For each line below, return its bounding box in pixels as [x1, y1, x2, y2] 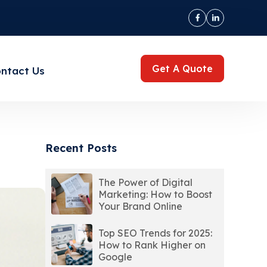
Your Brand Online [98, 200, 182, 212]
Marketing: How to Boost [98, 188, 212, 200]
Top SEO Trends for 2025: [98, 226, 212, 239]
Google [98, 250, 132, 263]
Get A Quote [152, 63, 213, 74]
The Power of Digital [98, 176, 193, 188]
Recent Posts [45, 141, 117, 155]
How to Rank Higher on [98, 238, 206, 251]
